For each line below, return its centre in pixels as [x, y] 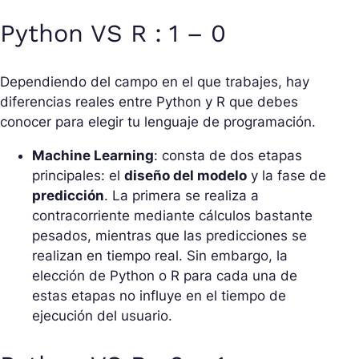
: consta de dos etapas [228, 156]
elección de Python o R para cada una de [165, 276]
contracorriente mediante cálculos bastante [172, 216]
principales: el [78, 176]
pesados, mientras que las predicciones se [169, 236]
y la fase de [286, 176]
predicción [68, 196]
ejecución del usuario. [102, 316]
